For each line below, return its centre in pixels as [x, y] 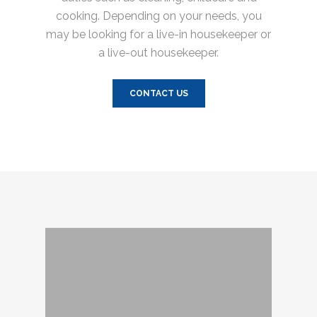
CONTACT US [158, 94]
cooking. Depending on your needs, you [158, 16]
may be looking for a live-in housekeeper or [158, 35]
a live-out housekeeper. [158, 53]
